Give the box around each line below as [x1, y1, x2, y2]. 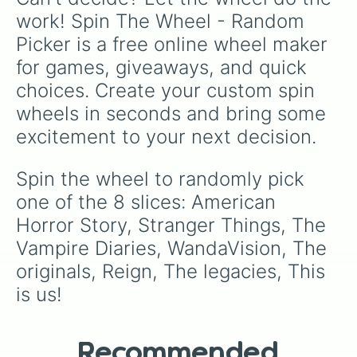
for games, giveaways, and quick [16, 56, 312, 79]
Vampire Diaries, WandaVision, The [16, 237, 332, 260]
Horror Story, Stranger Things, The [16, 214, 331, 237]
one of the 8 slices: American [16, 190, 281, 214]
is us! [16, 283, 62, 306]
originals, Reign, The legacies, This [16, 260, 331, 283]
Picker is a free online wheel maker [16, 33, 333, 56]
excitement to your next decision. [16, 125, 316, 148]
